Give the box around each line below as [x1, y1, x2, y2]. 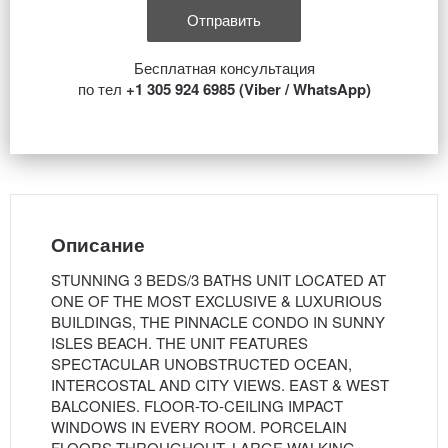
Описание [51, 231, 145, 258]
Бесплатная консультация [133, 57, 315, 78]
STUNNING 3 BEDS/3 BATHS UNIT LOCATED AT [51, 269, 386, 290]
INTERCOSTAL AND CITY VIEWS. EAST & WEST [51, 374, 389, 395]
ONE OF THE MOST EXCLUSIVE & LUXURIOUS [51, 290, 382, 311]
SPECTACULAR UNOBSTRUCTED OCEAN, [51, 353, 352, 374]
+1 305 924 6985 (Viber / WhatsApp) [125, 78, 371, 100]
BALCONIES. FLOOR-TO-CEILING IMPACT [51, 395, 343, 416]
